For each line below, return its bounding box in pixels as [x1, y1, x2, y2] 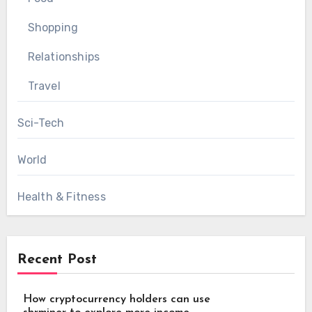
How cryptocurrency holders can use [22, 293, 210, 305]
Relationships [27, 49, 100, 63]
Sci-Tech [17, 116, 65, 130]
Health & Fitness [17, 189, 106, 203]
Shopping [27, 20, 79, 34]
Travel [27, 79, 61, 93]
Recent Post [17, 252, 97, 267]
